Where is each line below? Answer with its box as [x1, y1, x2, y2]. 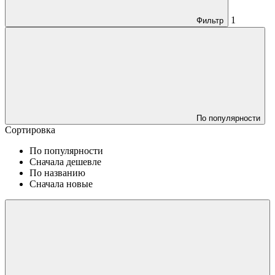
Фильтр [196, 15, 223, 25]
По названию [29, 167, 85, 178]
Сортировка [5, 124, 55, 135]
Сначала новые [29, 178, 93, 189]
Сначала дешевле [29, 156, 101, 167]
